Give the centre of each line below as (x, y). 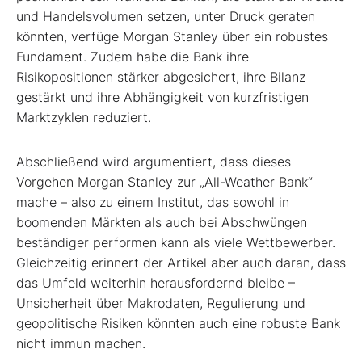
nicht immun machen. (81, 343)
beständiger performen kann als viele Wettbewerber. (176, 242)
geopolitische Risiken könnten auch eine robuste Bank (178, 323)
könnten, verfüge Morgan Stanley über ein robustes (172, 36)
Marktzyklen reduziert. (84, 117)
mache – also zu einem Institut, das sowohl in (153, 202)
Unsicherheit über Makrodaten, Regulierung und (161, 303)
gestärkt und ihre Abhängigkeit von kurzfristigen (162, 97)
